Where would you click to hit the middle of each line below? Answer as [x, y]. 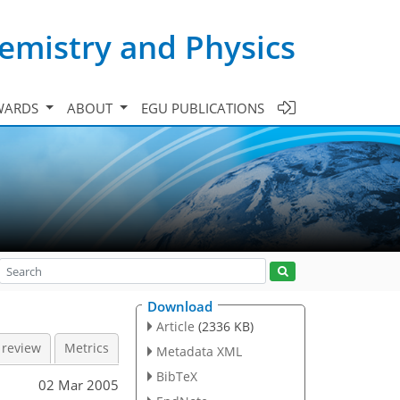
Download [180, 306]
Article [175, 326]
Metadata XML [199, 351]
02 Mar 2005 [79, 384]
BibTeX [176, 376]
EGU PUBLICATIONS [203, 108]
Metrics [87, 348]
